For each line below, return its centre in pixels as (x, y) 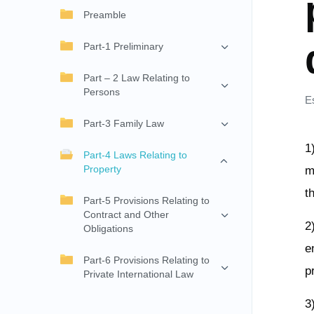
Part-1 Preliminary (123, 47)
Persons (102, 92)
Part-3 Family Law (124, 124)
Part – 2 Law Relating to (137, 78)
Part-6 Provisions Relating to (146, 260)
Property (102, 169)
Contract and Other (126, 215)
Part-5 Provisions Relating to (146, 201)
